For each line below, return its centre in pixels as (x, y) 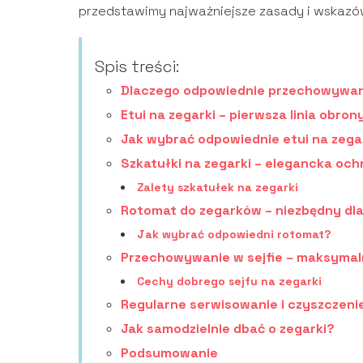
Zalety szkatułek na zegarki (218, 187)
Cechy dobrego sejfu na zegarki (229, 281)
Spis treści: (137, 66)
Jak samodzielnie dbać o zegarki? (228, 328)
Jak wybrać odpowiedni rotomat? (234, 234)
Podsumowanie (169, 352)
